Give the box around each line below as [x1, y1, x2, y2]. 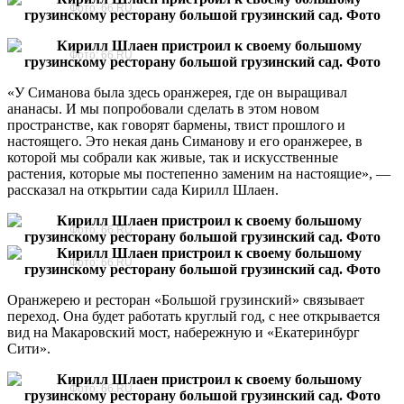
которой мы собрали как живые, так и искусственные [7, 149, 338, 165]
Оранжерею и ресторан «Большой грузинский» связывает [7, 291, 364, 308]
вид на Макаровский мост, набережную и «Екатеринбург [7, 324, 360, 340]
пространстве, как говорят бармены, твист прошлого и [7, 116, 345, 133]
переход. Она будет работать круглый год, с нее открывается [7, 308, 380, 324]
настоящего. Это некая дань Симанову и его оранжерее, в [7, 133, 363, 149]
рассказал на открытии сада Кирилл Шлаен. [7, 181, 279, 197]
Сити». [7, 340, 50, 356]
